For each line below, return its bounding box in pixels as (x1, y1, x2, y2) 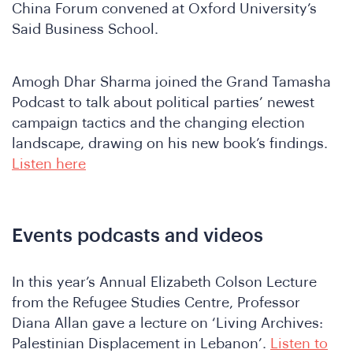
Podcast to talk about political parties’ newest (12, 95, 314, 110)
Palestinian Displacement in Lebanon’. (12, 336, 270, 351)
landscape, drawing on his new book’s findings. (12, 136, 328, 150)
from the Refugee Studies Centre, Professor (12, 295, 300, 310)
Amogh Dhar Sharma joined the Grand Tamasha (12, 74, 331, 89)
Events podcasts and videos (12, 226, 263, 246)
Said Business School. (12, 22, 158, 37)
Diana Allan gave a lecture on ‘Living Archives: (12, 316, 323, 331)
